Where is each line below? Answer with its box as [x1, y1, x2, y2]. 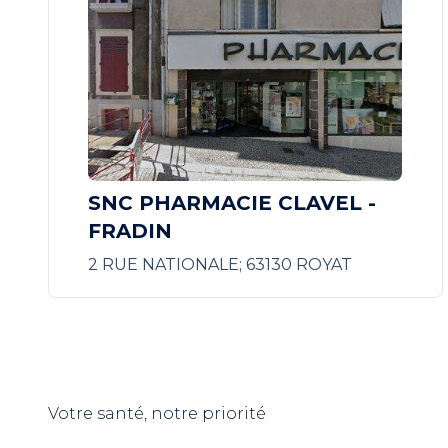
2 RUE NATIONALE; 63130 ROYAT [88, 255, 353, 274]
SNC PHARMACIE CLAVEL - [88, 191, 377, 215]
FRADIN [88, 219, 173, 243]
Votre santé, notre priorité [48, 404, 266, 423]
